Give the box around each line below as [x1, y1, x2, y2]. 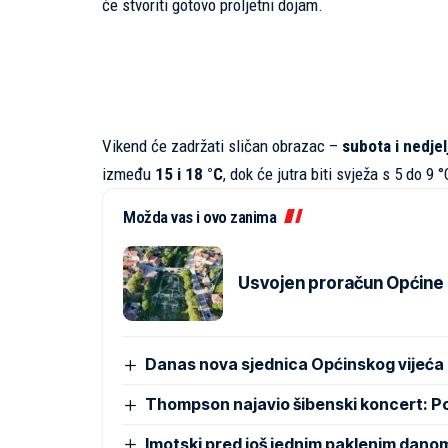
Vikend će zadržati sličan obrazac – [102, 136, 342, 157]
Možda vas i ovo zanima [123, 207, 276, 228]
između [102, 164, 155, 185]
